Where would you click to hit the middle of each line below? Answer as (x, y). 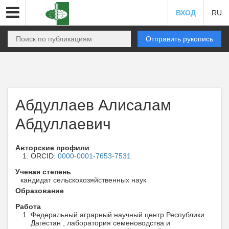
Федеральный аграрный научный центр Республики (118, 215)
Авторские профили (52, 148)
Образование (40, 191)
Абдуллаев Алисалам (93, 105)
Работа (28, 207)
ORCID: (44, 156)
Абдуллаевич (63, 124)
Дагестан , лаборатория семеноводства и (100, 223)
